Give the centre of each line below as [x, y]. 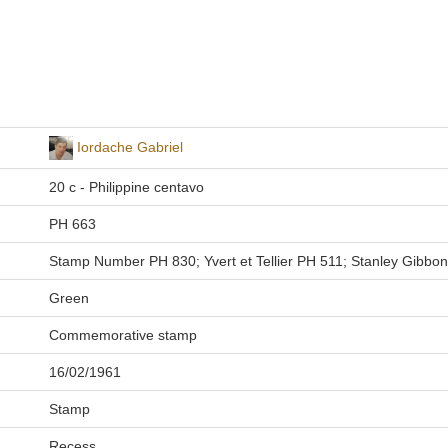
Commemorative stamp [122, 335]
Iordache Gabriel [129, 146]
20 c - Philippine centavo [126, 187]
